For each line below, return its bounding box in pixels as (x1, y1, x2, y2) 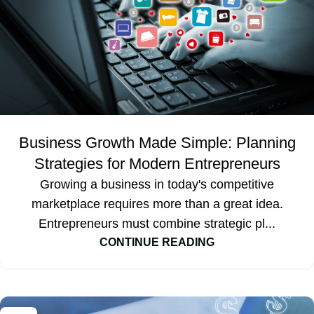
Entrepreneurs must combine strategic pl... (39, 216, 275, 231)
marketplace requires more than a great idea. (31, 196, 283, 211)
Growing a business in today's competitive (40, 177, 274, 191)
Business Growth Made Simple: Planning (18, 133, 296, 151)
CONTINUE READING (100, 235, 214, 248)
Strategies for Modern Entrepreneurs (34, 154, 280, 172)
